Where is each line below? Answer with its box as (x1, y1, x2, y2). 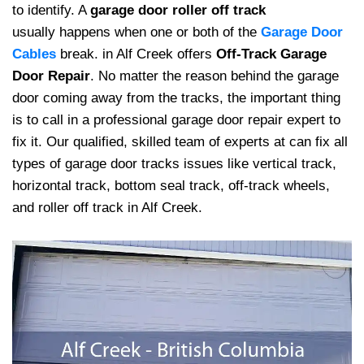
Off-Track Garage (216, 46, 327, 62)
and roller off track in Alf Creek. (12, 200, 202, 215)
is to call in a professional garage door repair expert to (12, 112, 340, 128)
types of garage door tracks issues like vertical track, (12, 156, 336, 171)
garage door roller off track (90, 2, 266, 18)
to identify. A (12, 2, 90, 18)
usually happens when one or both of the (12, 24, 261, 40)
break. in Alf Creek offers (56, 46, 216, 62)
